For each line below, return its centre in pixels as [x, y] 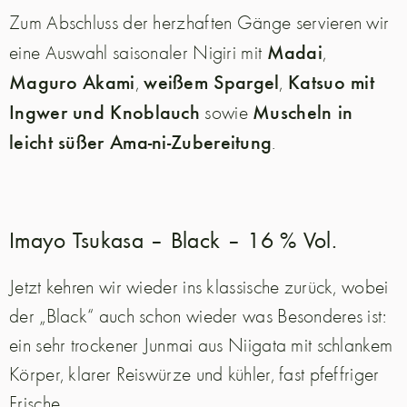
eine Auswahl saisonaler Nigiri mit [138, 52]
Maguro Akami [72, 81]
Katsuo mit [332, 81]
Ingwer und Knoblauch [105, 111]
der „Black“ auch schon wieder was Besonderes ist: [198, 316]
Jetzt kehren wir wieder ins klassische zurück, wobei [199, 287]
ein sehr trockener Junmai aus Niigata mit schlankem [201, 345]
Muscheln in [303, 111]
